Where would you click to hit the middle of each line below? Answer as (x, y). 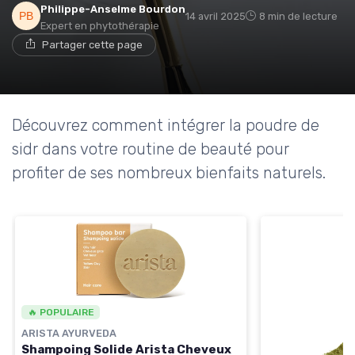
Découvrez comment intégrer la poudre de (166, 125)
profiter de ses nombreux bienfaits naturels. (169, 172)
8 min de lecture (298, 16)
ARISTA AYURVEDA (69, 334)
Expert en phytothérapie (100, 25)
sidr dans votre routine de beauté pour (151, 149)
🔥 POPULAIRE (61, 313)
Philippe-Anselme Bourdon (113, 9)
